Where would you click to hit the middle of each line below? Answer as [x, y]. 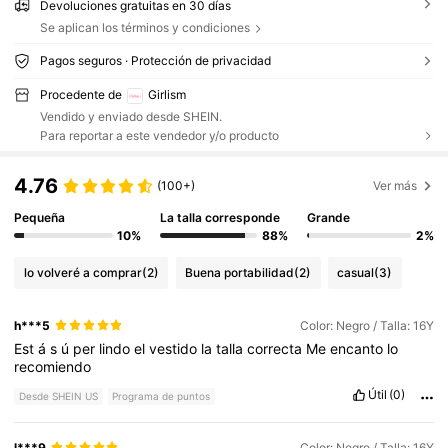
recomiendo [53, 366]
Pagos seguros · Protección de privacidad [155, 60]
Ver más [395, 185]
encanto [359, 348]
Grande [328, 218]
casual [356, 273]
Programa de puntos [161, 396]
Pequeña [40, 218]
